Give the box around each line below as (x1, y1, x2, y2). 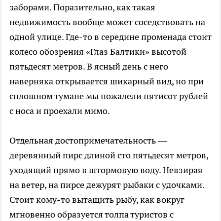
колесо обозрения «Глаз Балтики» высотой (9, 45, 186, 57)
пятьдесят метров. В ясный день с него (9, 60, 168, 72)
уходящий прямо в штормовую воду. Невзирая (9, 164, 203, 176)
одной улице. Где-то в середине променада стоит (9, 31, 212, 42)
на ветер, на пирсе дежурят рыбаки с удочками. (9, 179, 204, 190)
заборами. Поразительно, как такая (9, 1, 155, 13)
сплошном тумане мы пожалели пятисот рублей (9, 90, 208, 102)
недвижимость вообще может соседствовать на (9, 16, 205, 28)
